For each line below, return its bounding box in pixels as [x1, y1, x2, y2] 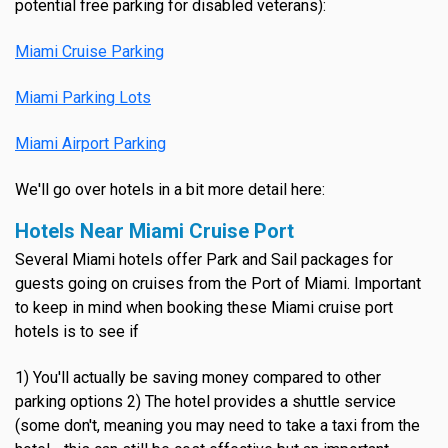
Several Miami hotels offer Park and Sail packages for [15, 249, 393, 269]
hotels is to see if [15, 321, 139, 341]
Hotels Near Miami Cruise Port [15, 218, 294, 243]
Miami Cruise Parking [15, 41, 164, 61]
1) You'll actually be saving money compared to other [15, 367, 381, 387]
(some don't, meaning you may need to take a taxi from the [15, 415, 420, 435]
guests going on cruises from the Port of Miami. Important [15, 273, 421, 293]
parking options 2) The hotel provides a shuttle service [15, 391, 396, 411]
